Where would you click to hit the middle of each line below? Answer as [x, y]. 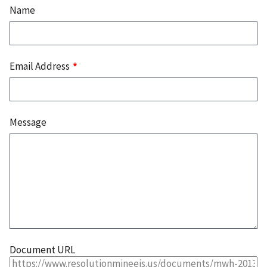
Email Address [41, 66]
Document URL [42, 250]
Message [28, 122]
